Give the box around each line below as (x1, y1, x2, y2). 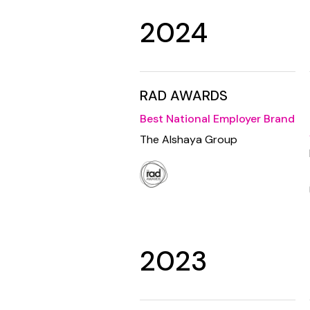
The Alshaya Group (140, 132, 237, 147)
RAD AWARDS (140, 86, 228, 105)
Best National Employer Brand (140, 111, 295, 127)
